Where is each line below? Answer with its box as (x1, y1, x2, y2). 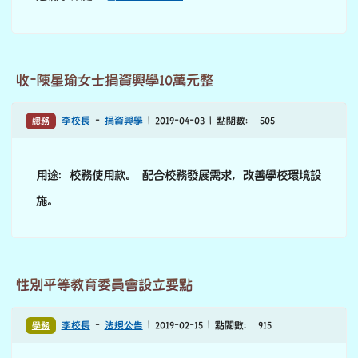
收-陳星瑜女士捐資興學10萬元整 (16, 73, 213, 89)
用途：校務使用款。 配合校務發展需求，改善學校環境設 (36, 169, 321, 182)
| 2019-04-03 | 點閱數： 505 (142, 116, 275, 127)
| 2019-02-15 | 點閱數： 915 (142, 320, 272, 332)
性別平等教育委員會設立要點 (16, 277, 193, 293)
